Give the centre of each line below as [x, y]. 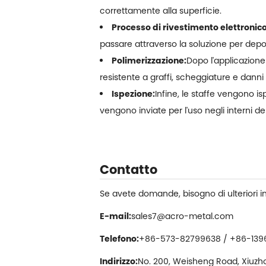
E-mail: [115, 216]
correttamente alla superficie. [161, 10]
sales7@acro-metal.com [182, 216]
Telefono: [119, 238]
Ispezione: [133, 94]
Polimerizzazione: [149, 60]
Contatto [129, 169]
